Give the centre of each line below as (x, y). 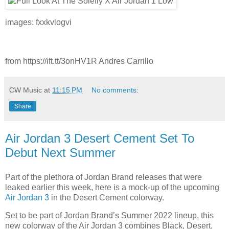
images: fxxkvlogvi (38, 22)
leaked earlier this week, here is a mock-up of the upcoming (112, 187)
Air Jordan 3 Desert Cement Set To (100, 138)
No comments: (115, 90)
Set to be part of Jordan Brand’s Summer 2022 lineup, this (109, 216)
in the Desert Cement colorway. (107, 197)
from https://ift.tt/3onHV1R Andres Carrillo (79, 61)
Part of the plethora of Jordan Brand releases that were (104, 177)
